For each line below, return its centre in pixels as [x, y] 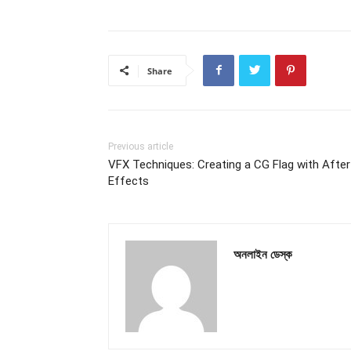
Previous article [141, 146]
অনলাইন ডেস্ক [263, 253]
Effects [128, 181]
